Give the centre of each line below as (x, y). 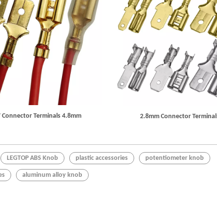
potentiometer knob (175, 158)
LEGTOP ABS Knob (32, 158)
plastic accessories (102, 158)
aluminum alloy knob (52, 175)
